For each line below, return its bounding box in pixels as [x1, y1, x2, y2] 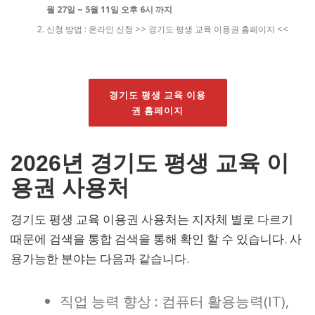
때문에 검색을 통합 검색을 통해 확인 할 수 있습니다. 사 [11, 230, 302, 247]
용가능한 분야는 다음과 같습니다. [11, 250, 189, 266]
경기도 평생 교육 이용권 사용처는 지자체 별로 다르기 [11, 210, 293, 227]
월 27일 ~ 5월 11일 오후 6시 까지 [46, 4, 172, 16]
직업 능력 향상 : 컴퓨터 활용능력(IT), [60, 291, 289, 311]
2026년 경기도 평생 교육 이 [11, 150, 289, 176]
